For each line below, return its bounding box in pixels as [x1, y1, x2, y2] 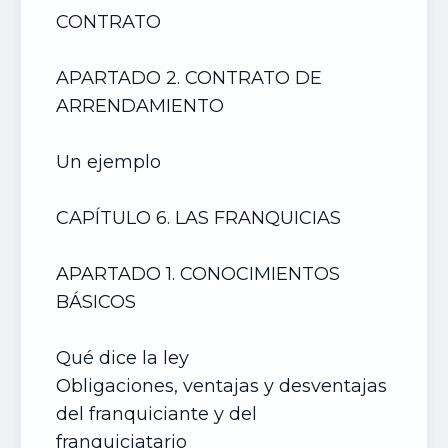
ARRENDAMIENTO [56, 95, 229, 117]
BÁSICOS [56, 291, 141, 313]
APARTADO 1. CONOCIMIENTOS [56, 263, 340, 285]
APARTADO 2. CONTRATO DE [56, 67, 322, 89]
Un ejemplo [56, 151, 166, 173]
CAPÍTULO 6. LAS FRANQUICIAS [56, 207, 346, 229]
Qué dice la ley [56, 347, 189, 369]
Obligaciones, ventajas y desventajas [56, 375, 387, 397]
